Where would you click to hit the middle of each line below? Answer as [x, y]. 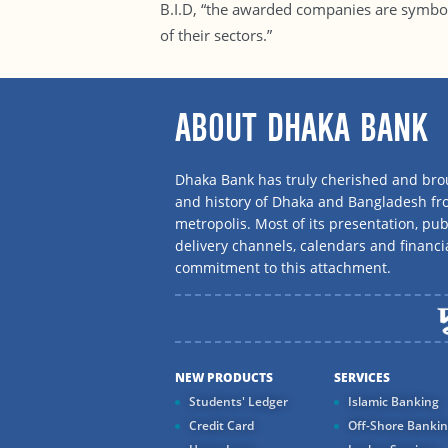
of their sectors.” [215, 35]
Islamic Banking [393, 401]
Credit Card [221, 425]
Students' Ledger [238, 401]
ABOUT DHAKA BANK [301, 128]
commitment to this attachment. [282, 267]
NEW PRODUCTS [223, 377]
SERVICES [361, 377]
